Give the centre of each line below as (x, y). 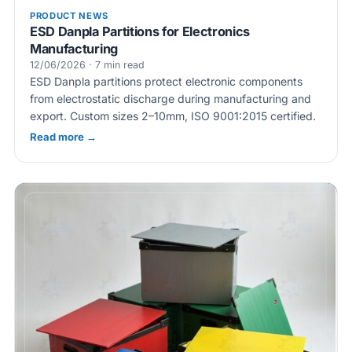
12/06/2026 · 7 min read (88, 64)
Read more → (64, 136)
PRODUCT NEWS (70, 15)
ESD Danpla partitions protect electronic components (167, 81)
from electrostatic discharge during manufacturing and (171, 98)
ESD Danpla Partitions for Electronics (140, 31)
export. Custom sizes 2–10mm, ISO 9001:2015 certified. (173, 115)
